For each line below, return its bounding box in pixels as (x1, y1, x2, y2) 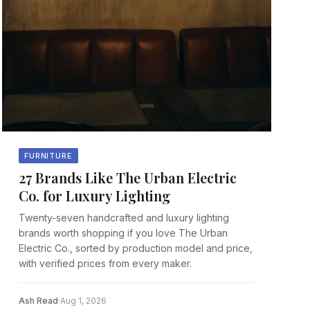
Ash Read (18, 295, 58, 307)
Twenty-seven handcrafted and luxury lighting (18, 212, 229, 224)
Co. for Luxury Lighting (18, 186, 170, 206)
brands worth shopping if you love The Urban (18, 227, 228, 239)
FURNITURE (24, 150, 73, 161)
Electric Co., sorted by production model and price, (18, 242, 253, 255)
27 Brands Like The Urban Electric (18, 168, 237, 188)
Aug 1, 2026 (60, 295, 107, 307)
